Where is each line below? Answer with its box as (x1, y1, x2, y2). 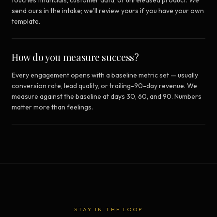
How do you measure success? (12, 50, 139, 64)
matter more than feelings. (12, 103, 93, 112)
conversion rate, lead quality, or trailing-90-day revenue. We (12, 81, 197, 91)
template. (12, 17, 40, 26)
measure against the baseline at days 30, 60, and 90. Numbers (12, 92, 201, 101)
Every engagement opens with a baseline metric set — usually (12, 71, 198, 80)
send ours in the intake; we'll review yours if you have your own (12, 6, 204, 15)
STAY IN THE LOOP (74, 206, 143, 213)
